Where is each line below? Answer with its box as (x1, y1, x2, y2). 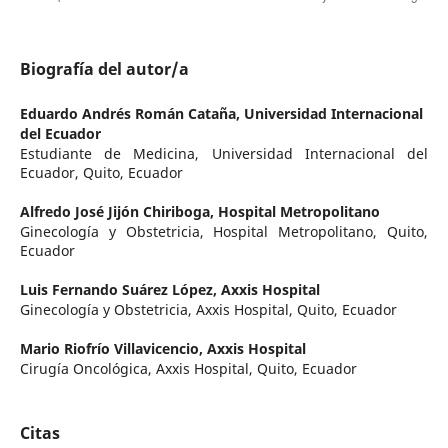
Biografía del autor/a (19, 57, 189, 80)
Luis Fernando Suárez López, (19, 279, 221, 299)
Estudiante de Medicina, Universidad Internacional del (19, 143, 429, 163)
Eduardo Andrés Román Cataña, (19, 103, 244, 123)
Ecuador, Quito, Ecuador (19, 162, 183, 182)
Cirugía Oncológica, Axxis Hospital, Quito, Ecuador (19, 358, 357, 378)
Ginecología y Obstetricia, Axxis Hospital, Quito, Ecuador (19, 299, 397, 319)
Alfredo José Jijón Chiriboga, (19, 201, 218, 221)
